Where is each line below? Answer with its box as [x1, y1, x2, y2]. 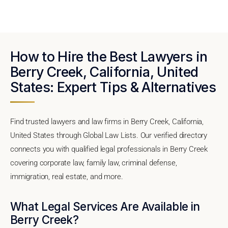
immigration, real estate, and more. [10, 172, 123, 181]
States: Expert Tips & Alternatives [10, 78, 216, 95]
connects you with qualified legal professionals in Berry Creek [10, 144, 208, 154]
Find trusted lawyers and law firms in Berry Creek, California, [10, 117, 204, 126]
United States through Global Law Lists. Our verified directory [10, 130, 208, 140]
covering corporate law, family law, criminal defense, [10, 158, 177, 167]
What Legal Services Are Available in [10, 199, 200, 213]
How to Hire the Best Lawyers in [10, 48, 208, 65]
